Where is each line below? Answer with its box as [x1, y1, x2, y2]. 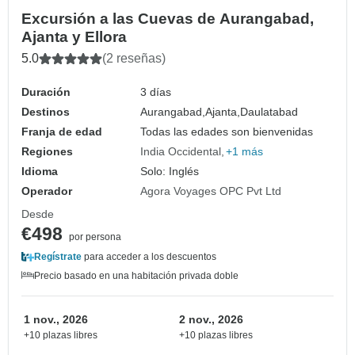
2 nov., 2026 [179, 313, 243, 326]
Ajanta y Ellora [21, 29, 127, 46]
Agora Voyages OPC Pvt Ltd [140, 185, 282, 198]
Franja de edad [21, 125, 102, 139]
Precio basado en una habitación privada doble [34, 270, 239, 282]
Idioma [21, 165, 58, 178]
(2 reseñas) [102, 52, 166, 66]
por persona [69, 231, 121, 243]
